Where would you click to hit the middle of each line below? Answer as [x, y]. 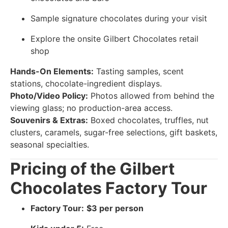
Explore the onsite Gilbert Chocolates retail [115, 38]
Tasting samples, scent [139, 71]
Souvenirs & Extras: [49, 120]
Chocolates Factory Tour [109, 188]
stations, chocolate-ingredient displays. [86, 83]
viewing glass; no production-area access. [91, 108]
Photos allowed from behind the [151, 95]
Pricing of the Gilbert [92, 168]
